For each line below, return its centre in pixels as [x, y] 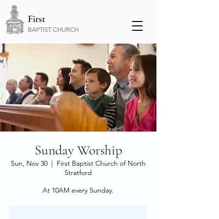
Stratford [78, 173]
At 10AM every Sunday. [78, 190]
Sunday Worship [78, 150]
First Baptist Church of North [101, 163]
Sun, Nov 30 [29, 163]
